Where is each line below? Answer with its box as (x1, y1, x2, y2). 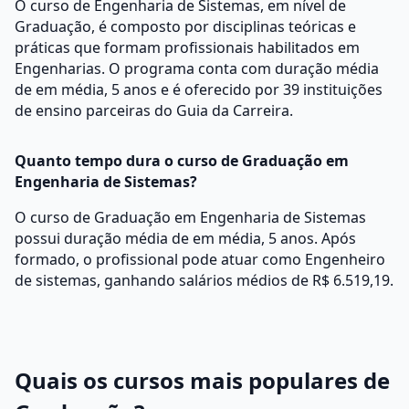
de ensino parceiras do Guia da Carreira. (15, 100, 293, 121)
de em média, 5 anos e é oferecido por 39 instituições (15, 79, 383, 100)
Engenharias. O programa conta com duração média (15, 58, 379, 79)
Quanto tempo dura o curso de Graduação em (15, 151, 349, 171)
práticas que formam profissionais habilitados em (15, 37, 360, 58)
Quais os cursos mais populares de (15, 365, 390, 395)
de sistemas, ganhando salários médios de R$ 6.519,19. (15, 270, 393, 290)
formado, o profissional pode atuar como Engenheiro (15, 249, 385, 269)
